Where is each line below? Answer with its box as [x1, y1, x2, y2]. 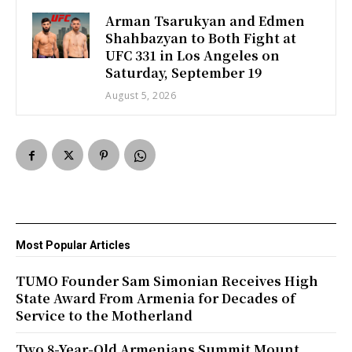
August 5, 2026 [105, 88, 177, 102]
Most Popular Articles [16, 238, 130, 251]
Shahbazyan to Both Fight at [105, 28, 297, 47]
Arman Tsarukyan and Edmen [105, 11, 306, 30]
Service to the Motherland [16, 306, 192, 324]
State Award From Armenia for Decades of [16, 288, 295, 307]
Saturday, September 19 [105, 63, 262, 82]
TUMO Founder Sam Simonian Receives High [16, 271, 318, 290]
